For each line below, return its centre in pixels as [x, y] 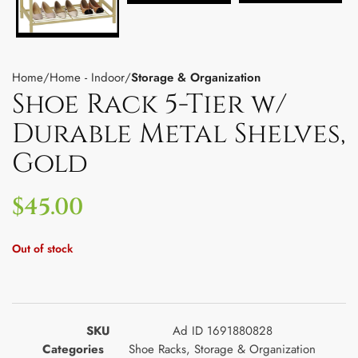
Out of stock [42, 248]
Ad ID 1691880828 [222, 330]
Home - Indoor [87, 77]
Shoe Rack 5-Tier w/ [149, 104]
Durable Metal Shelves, [179, 134]
